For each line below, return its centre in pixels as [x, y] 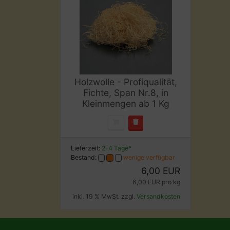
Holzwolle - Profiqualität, [126, 82]
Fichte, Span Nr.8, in [126, 93]
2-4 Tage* [117, 148]
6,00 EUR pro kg [156, 182]
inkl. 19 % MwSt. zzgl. [104, 196]
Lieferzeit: [86, 148]
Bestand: [84, 157]
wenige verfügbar [149, 157]
